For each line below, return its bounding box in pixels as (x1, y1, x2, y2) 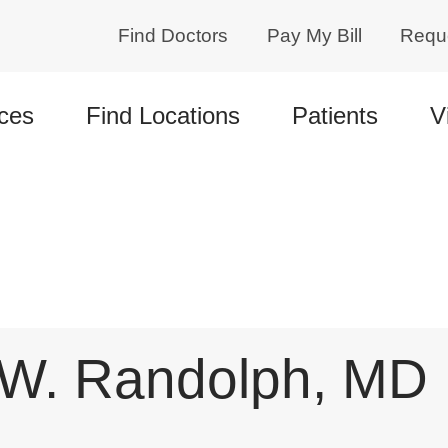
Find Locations (85, 102, 240, 129)
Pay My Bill (266, 25, 362, 46)
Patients (291, 102, 378, 129)
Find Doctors (118, 25, 229, 46)
